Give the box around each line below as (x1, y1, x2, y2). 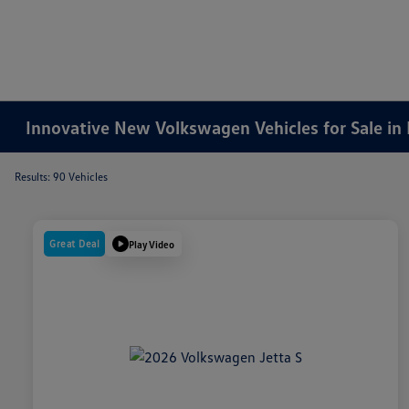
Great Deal (49, 237, 100, 250)
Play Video (129, 237, 174, 250)
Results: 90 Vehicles (15, 170, 108, 184)
